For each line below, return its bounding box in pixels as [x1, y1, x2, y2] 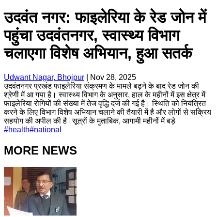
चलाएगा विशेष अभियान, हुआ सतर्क [4, 45, 192, 62]
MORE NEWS [4, 143, 77, 157]
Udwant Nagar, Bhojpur [4, 73, 84, 81]
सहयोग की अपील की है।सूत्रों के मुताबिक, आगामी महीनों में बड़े [4, 116, 175, 125]
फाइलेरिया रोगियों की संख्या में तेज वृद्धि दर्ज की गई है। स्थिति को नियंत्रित [4, 99, 206, 108]
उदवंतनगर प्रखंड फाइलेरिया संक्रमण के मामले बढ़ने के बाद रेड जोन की [4, 81, 199, 90]
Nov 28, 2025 [90, 73, 136, 81]
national [34, 125, 62, 134]
